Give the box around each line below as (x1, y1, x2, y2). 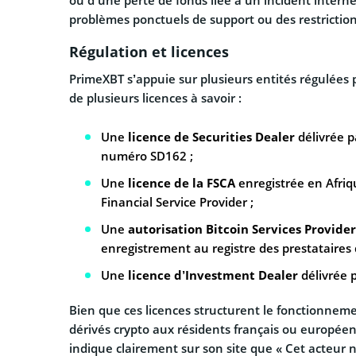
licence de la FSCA (128, 175, 235, 192)
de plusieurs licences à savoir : (69, 90, 242, 106)
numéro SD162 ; (101, 148, 193, 164)
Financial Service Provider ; (101, 194, 253, 211)
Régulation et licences (69, 42, 229, 62)
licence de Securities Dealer (128, 129, 295, 145)
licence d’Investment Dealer (128, 267, 298, 284)
